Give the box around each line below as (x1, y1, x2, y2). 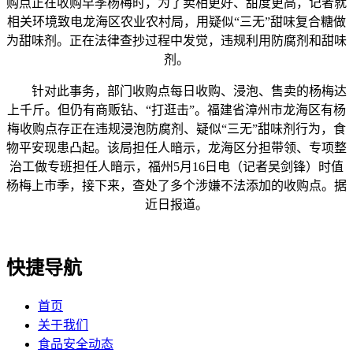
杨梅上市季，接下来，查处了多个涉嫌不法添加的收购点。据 (6, 179, 347, 193)
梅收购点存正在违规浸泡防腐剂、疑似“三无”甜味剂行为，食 (7, 122, 346, 136)
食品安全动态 (38, 337, 113, 351)
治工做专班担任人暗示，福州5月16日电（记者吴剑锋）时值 (9, 160, 344, 174)
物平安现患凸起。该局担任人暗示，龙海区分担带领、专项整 (6, 141, 347, 155)
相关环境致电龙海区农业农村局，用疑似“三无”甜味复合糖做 (7, 15, 346, 29)
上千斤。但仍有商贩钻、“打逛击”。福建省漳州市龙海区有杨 (7, 103, 346, 117)
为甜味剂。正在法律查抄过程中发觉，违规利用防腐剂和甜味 (6, 34, 347, 48)
